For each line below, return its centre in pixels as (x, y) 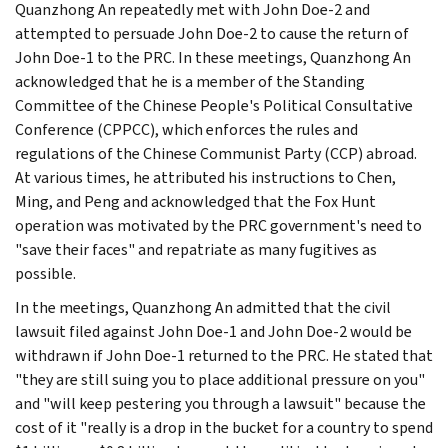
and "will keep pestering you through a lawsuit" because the (220, 403)
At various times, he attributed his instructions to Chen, (205, 177)
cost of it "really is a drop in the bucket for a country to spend (224, 427)
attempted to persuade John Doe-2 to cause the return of (212, 33)
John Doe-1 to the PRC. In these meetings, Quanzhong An (213, 57)
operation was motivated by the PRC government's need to (218, 225)
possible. (45, 273)
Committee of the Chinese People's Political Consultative (214, 105)
